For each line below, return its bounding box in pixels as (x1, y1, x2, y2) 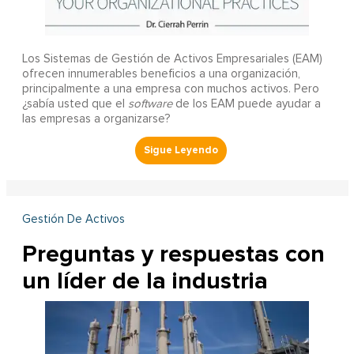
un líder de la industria (21, 266, 268, 296)
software (127, 98, 172, 111)
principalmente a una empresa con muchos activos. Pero (21, 83, 319, 96)
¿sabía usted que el (21, 98, 128, 111)
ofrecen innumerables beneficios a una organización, (21, 68, 300, 81)
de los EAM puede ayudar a (171, 98, 321, 111)
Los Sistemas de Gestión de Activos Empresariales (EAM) (21, 53, 322, 66)
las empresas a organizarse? (21, 113, 171, 126)
